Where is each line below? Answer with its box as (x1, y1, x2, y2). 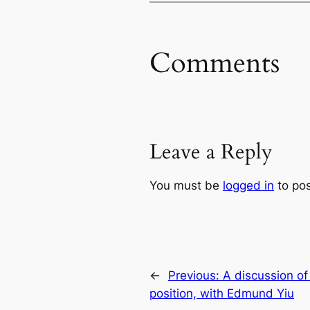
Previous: (168, 268, 223, 283)
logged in (223, 178, 274, 192)
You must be (149, 178, 223, 192)
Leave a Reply (149, 138, 273, 166)
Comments (149, 44, 280, 82)
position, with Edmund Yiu (149, 286, 294, 301)
